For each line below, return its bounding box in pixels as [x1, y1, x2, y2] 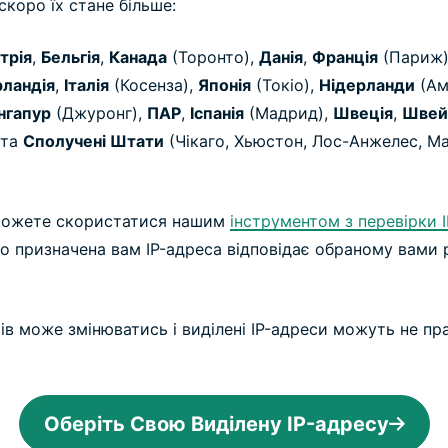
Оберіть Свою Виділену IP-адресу [43, 412, 389, 437]
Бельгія [41, 47, 100, 68]
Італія [64, 75, 109, 96]
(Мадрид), [244, 103, 333, 124]
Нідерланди [319, 75, 415, 96]
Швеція [333, 103, 393, 124]
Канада [109, 47, 167, 68]
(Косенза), [109, 75, 198, 96]
